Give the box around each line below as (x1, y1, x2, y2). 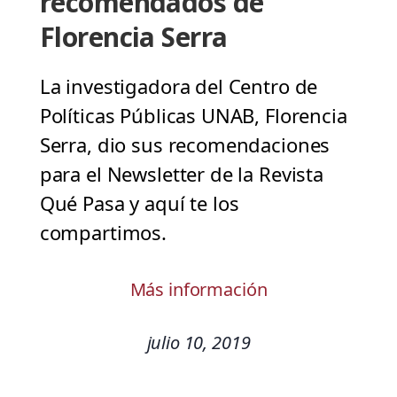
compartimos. (39, 219, 167, 246)
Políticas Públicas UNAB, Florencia (39, 102, 347, 129)
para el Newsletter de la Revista (39, 160, 323, 188)
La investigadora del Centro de (39, 73, 318, 100)
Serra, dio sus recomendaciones (39, 131, 331, 159)
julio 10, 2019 (146, 331, 251, 355)
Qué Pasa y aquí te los (39, 190, 239, 217)
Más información (129, 277, 268, 302)
